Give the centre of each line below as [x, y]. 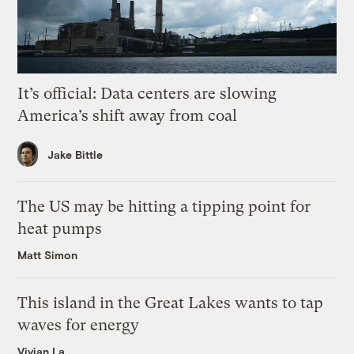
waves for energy [79, 326]
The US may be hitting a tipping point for [164, 207]
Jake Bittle [75, 154]
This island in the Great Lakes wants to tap [171, 303]
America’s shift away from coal [128, 115]
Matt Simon [48, 255]
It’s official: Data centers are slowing [147, 93]
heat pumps [60, 229]
